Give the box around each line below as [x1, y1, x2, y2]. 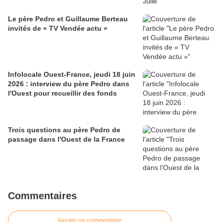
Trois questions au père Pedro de [8, 126, 120, 134]
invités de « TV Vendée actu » [8, 24, 108, 33]
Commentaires [8, 190, 77, 202]
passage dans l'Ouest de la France [8, 135, 125, 144]
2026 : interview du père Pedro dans [8, 80, 129, 88]
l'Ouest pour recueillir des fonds [8, 89, 117, 98]
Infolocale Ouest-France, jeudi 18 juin [8, 70, 135, 79]
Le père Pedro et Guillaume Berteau [8, 15, 128, 23]
